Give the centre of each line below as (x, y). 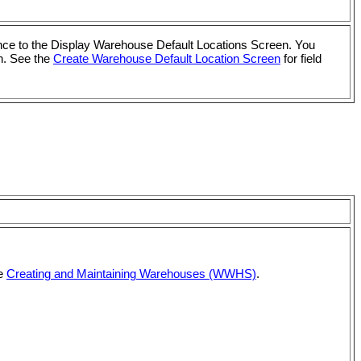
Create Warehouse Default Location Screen (167, 58)
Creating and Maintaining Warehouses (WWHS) (131, 274)
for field (301, 58)
